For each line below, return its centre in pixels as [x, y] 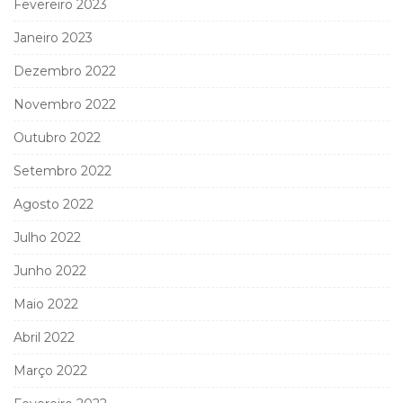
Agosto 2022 [54, 204]
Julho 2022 [47, 237]
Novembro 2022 [65, 104]
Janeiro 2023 [53, 37]
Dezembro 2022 [65, 71]
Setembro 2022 [63, 170]
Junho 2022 [50, 270]
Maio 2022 [46, 304]
